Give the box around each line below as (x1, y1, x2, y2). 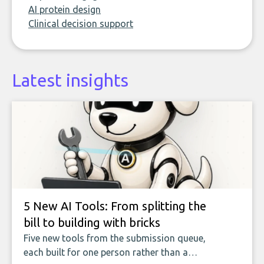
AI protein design (28, 4, 101, 15)
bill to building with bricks (24, 216, 160, 229)
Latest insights (12, 70, 128, 90)
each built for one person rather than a (24, 247, 188, 258)
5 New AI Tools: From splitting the (24, 199, 206, 213)
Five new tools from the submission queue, (24, 233, 206, 243)
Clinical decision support (28, 18, 133, 29)
